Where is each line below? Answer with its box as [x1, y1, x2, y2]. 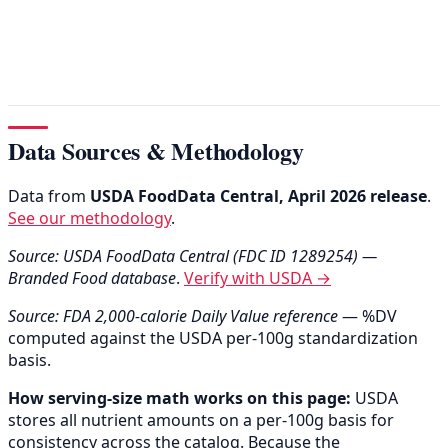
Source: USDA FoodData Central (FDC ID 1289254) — [8, 245, 377, 268]
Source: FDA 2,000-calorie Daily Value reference [8, 305, 338, 328]
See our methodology [8, 207, 171, 230]
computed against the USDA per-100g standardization [8, 327, 418, 350]
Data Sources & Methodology [8, 133, 304, 169]
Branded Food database [8, 267, 176, 290]
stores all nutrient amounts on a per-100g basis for [8, 409, 394, 432]
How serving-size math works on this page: [8, 387, 351, 410]
